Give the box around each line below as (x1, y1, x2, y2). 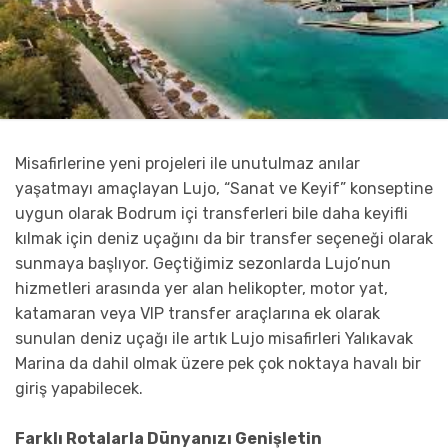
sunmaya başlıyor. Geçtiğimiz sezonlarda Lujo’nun (15, 253, 391, 273)
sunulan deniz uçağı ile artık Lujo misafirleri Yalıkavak (15, 328, 413, 348)
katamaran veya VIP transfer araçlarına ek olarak (15, 303, 380, 323)
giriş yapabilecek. (15, 378, 143, 398)
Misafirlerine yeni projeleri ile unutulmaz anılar (15, 153, 360, 173)
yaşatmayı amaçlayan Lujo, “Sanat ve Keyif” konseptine (15, 178, 433, 198)
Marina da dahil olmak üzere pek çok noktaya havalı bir (15, 353, 421, 373)
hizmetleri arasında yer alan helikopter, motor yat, (15, 278, 388, 298)
